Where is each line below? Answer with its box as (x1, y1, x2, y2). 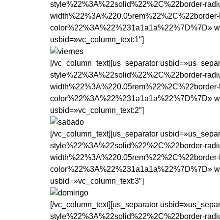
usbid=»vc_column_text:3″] (50, 177, 144, 186)
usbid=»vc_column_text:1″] (50, 35, 144, 44)
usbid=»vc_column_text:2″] (50, 106, 144, 115)
